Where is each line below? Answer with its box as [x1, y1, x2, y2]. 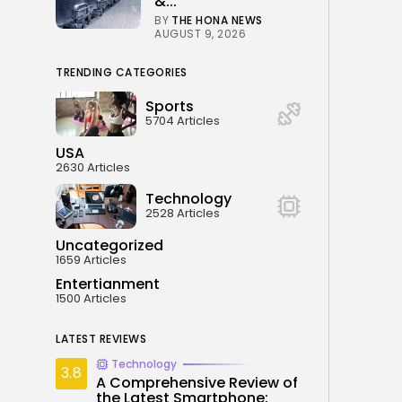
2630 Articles [56, 158, 130, 176]
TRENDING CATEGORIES [56, 64, 188, 80]
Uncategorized [56, 234, 163, 256]
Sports [145, 96, 194, 118]
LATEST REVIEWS [56, 330, 146, 346]
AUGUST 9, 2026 [154, 25, 246, 41]
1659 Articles [56, 250, 127, 268]
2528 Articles [145, 205, 220, 223]
